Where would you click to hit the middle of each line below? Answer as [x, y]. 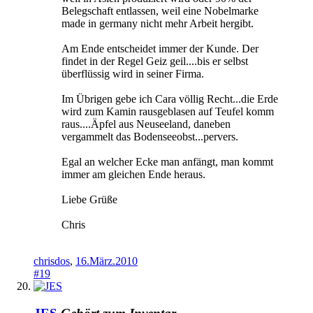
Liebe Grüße [89, 200]
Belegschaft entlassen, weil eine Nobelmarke [160, 11]
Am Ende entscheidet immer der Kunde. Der [160, 49]
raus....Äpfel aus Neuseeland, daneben [146, 124]
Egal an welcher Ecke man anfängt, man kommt [167, 162]
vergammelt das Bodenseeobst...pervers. [150, 137]
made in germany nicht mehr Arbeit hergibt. [158, 24]
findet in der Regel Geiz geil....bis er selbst [155, 61]
